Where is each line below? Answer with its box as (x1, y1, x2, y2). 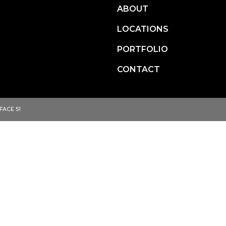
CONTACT (117, 65, 160, 75)
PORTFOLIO (117, 44, 168, 54)
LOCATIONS (117, 24, 168, 34)
